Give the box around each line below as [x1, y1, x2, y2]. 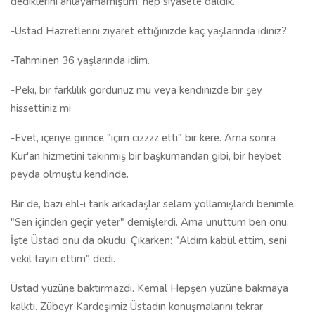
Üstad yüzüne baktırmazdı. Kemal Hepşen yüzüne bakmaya [11, 281, 288, 295]
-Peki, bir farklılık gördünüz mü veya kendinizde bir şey [11, 83, 262, 97]
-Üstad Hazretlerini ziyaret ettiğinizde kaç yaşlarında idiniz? [11, 24, 287, 38]
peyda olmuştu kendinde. [11, 167, 129, 181]
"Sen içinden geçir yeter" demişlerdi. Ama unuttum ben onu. [11, 215, 289, 229]
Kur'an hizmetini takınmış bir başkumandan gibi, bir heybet [11, 149, 281, 163]
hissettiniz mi [11, 101, 71, 115]
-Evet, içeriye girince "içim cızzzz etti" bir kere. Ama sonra [11, 131, 276, 145]
